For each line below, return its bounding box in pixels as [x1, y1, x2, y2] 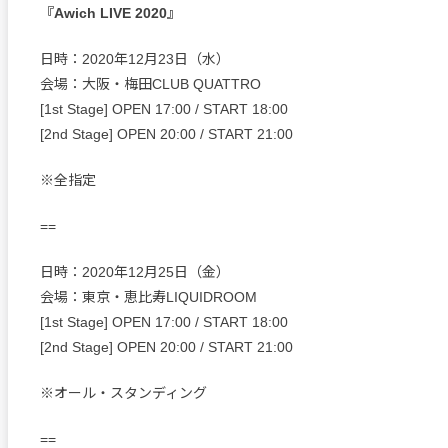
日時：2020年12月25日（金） [40, 264, 230, 281]
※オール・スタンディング [40, 385, 207, 402]
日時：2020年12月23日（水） [40, 51, 230, 68]
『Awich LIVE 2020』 [40, 5, 181, 22]
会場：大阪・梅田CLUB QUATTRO [40, 76, 261, 93]
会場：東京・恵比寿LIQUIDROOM [40, 289, 257, 306]
